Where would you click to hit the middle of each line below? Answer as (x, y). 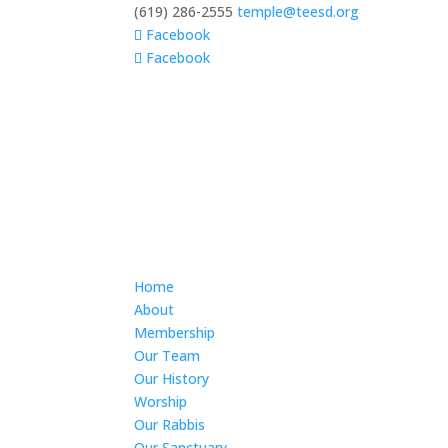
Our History (172, 378)
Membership (175, 332)
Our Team (167, 355)
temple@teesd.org (298, 11)
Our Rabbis (170, 424)
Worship (161, 401)
